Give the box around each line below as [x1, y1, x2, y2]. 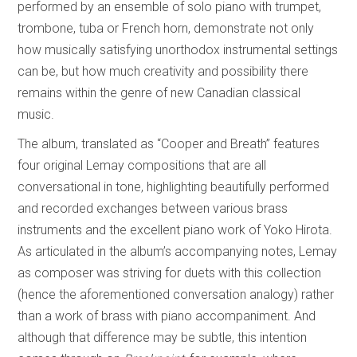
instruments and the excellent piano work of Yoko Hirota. [18, 222, 333, 237]
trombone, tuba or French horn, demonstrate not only [18, 20, 315, 36]
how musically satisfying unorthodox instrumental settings [18, 41, 339, 57]
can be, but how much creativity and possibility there [18, 63, 309, 79]
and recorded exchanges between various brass [18, 200, 288, 216]
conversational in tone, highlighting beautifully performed [18, 178, 330, 194]
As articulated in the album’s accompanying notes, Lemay [18, 243, 338, 259]
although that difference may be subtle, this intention [18, 329, 308, 345]
